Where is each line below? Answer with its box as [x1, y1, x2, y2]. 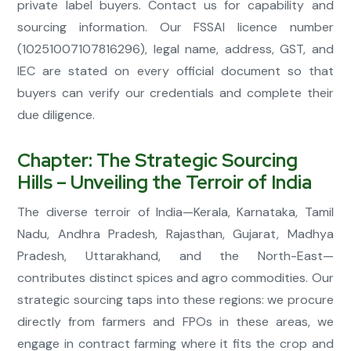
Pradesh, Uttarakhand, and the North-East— [17, 248, 334, 265]
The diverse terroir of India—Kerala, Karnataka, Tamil [17, 204, 334, 221]
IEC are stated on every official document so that [17, 63, 334, 80]
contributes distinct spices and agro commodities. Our [17, 270, 334, 287]
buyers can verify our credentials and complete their [17, 85, 334, 102]
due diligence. [17, 107, 96, 124]
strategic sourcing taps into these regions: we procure [17, 291, 334, 309]
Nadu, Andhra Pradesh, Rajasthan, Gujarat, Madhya [17, 226, 334, 243]
